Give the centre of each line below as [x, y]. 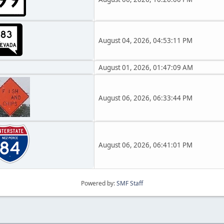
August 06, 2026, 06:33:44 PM [145, 98]
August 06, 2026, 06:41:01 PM [145, 145]
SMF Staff [130, 183]
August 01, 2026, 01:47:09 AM [146, 67]
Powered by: [99, 183]
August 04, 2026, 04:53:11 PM [145, 40]
